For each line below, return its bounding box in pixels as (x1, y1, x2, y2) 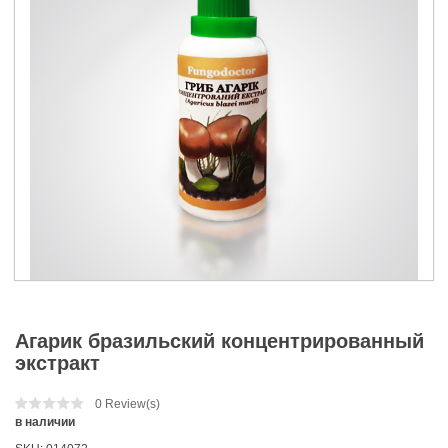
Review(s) (102, 397, 160, 411)
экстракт (15, 352, 100, 374)
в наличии (15, 415, 75, 429)
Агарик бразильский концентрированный (15, 330, 424, 352)
